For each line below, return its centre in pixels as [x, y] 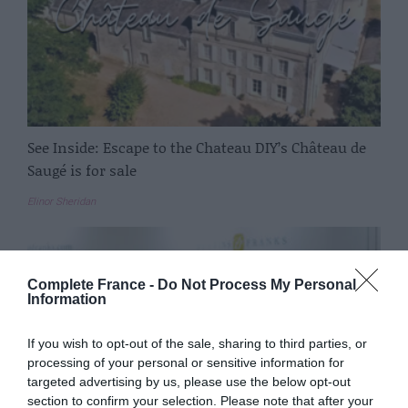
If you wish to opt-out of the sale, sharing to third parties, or [197, 343]
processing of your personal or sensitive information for [186, 362]
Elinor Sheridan [61, 202]
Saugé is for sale [82, 170]
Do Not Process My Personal [257, 285]
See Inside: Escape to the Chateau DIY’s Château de [197, 148]
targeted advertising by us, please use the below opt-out [189, 382]
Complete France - [92, 285]
